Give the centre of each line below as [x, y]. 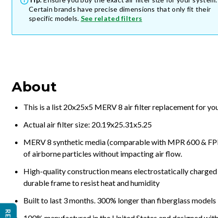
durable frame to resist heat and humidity [91, 183]
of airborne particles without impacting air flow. [103, 154]
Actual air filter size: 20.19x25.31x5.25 [88, 124]
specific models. [54, 18]
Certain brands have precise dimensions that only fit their [120, 9]
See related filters [111, 18]
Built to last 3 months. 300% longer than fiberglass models [120, 200]
